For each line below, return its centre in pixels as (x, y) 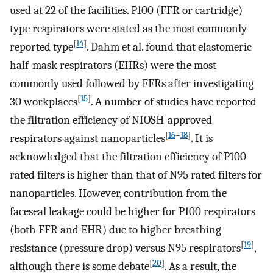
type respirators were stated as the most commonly (128, 29)
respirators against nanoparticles (87, 139)
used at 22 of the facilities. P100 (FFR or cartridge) (126, 11)
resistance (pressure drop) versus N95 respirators (125, 248)
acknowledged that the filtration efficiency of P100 (128, 157)
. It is (202, 139)
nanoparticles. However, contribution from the (118, 193)
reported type (41, 47)
